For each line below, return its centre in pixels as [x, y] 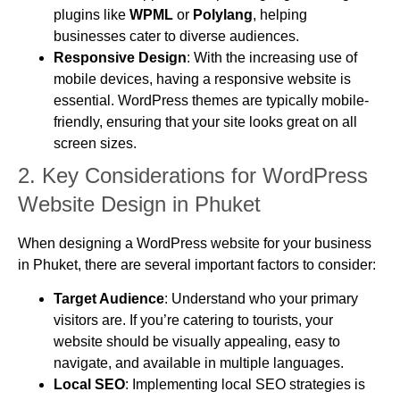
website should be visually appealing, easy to [197, 342]
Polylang [223, 14]
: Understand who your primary [261, 299]
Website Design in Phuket [139, 204]
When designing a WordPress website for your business [195, 243]
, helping [280, 14]
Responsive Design [120, 57]
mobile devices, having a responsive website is [202, 79]
